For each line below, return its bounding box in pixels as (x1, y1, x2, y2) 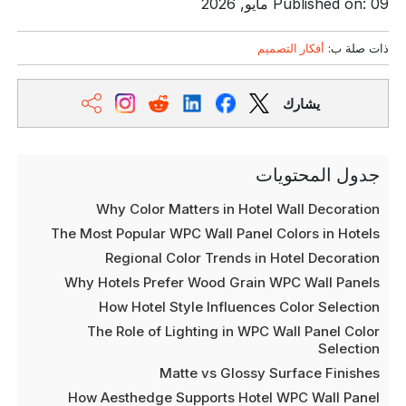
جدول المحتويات (255, 164, 380, 186)
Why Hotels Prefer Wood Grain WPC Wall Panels (63, 274, 380, 291)
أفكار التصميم (256, 41, 324, 55)
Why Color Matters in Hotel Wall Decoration (95, 200, 380, 217)
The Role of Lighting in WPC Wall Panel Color (86, 323, 380, 340)
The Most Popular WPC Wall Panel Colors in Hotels (50, 225, 380, 242)
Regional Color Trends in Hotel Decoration (104, 249, 380, 266)
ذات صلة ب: (324, 41, 389, 55)
